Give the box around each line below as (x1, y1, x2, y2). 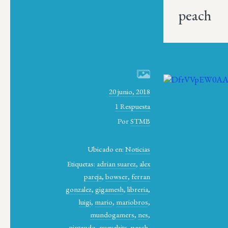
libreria (127, 184, 149, 194)
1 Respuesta (115, 101, 151, 111)
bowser (105, 171, 128, 181)
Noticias (125, 144, 151, 154)
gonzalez (66, 184, 92, 194)
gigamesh (95, 184, 124, 194)
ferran (131, 171, 151, 181)
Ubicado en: (88, 144, 126, 154)
